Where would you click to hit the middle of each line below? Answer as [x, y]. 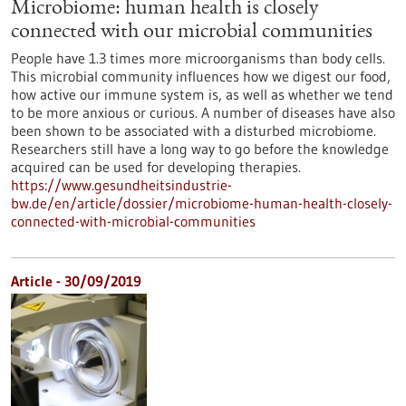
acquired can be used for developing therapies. [156, 167]
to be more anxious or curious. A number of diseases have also [203, 112]
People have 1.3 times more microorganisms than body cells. [198, 58]
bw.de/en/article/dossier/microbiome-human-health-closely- [202, 203]
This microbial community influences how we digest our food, [201, 76]
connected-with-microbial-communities [133, 221]
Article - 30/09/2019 [76, 281]
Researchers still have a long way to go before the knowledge [200, 149]
